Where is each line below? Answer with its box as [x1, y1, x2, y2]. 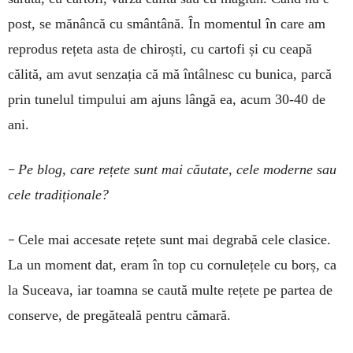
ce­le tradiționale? [8, 187, 109, 203]
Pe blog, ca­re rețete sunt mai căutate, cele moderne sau [18, 162, 336, 178]
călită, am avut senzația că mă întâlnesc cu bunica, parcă [8, 66, 332, 83]
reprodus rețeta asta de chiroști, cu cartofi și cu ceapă [8, 41, 312, 58]
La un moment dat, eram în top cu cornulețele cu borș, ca [8, 257, 336, 273]
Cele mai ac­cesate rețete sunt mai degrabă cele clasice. [18, 232, 331, 248]
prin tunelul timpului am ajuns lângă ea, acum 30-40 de [8, 91, 325, 108]
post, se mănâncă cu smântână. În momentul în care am [8, 16, 325, 32]
